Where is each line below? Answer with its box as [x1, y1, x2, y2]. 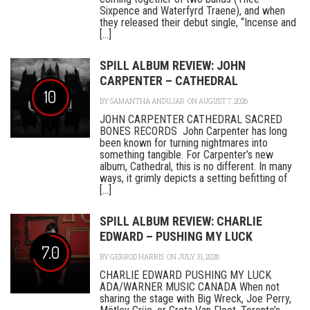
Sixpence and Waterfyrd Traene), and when [100, 4, 285, 17]
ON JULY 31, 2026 [165, 253, 219, 262]
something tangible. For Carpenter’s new [100, 148, 273, 161]
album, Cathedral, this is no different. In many [100, 160, 292, 173]
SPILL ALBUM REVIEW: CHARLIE [100, 214, 262, 228]
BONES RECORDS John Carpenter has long [100, 125, 287, 138]
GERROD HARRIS [110, 253, 164, 262]
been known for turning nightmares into [100, 136, 268, 149]
